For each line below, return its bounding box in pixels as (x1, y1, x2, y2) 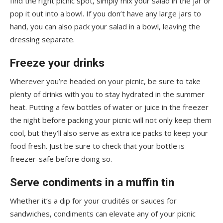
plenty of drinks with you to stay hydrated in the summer (10, 89, 205, 99)
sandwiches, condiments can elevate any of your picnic (10, 208, 196, 219)
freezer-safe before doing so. (10, 153, 112, 164)
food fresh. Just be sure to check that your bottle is (10, 140, 185, 151)
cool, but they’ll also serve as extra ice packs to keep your (10, 127, 208, 138)
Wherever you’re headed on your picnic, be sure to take (10, 76, 201, 86)
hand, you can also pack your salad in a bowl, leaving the (10, 21, 200, 31)
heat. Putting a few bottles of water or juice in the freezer (10, 102, 209, 112)
